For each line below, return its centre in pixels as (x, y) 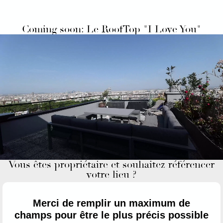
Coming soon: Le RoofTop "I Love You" (111, 29)
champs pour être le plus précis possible (111, 215)
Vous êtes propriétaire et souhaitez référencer (111, 164)
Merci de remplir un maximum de (111, 203)
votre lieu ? (111, 174)
